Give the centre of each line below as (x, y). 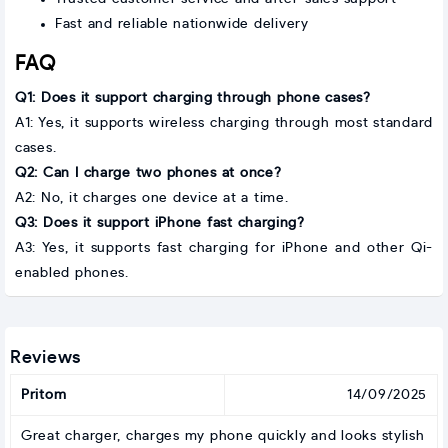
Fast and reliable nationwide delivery (182, 23)
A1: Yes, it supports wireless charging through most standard (224, 122)
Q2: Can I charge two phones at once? (148, 172)
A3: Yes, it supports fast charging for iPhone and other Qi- (224, 247)
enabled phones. (72, 272)
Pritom (44, 394)
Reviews (45, 357)
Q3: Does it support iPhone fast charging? (160, 222)
